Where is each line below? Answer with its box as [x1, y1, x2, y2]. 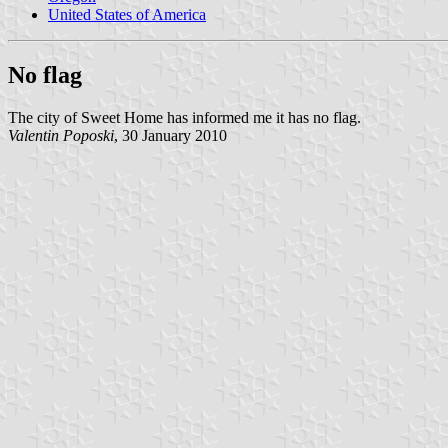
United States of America [48, 5, 206, 23]
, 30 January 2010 [114, 126, 227, 144]
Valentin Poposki [8, 126, 114, 144]
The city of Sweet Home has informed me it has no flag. [8, 108, 361, 126]
